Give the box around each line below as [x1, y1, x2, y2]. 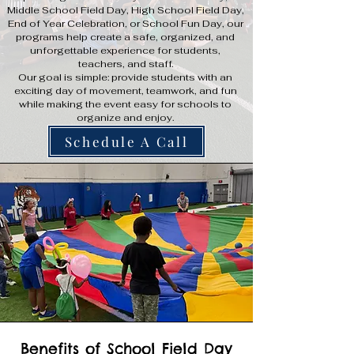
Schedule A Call [64, 133, 189, 150]
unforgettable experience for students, [30, 44, 220, 57]
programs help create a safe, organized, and [16, 31, 235, 43]
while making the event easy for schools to [19, 98, 232, 111]
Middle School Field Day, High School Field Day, [6, 4, 244, 17]
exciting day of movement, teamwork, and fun [13, 85, 237, 97]
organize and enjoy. [77, 111, 174, 124]
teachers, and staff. [77, 58, 173, 70]
